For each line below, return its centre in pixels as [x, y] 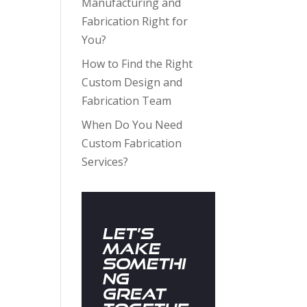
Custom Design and [132, 82]
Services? [105, 162]
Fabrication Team [127, 101]
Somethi [144, 263]
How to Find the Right [137, 64]
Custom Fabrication [132, 143]
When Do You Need [132, 125]
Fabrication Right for [135, 21]
